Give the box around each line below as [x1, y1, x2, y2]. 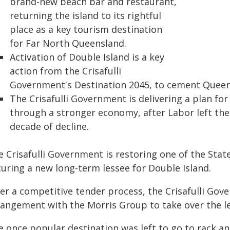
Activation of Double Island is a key [10, 51, 164, 63]
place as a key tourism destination [10, 23, 162, 35]
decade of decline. [10, 120, 89, 132]
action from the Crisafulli [10, 65, 121, 77]
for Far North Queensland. [10, 37, 126, 49]
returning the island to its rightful [10, 9, 161, 22]
